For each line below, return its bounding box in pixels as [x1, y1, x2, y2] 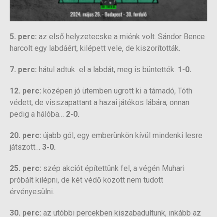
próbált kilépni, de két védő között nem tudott [10, 175, 163, 185]
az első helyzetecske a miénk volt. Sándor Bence [37, 31, 205, 41]
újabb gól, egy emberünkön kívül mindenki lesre [41, 130, 202, 140]
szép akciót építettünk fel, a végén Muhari [41, 163, 185, 173]
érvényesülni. [10, 186, 54, 196]
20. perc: [10, 130, 41, 140]
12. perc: [10, 86, 41, 95]
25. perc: [10, 163, 41, 173]
